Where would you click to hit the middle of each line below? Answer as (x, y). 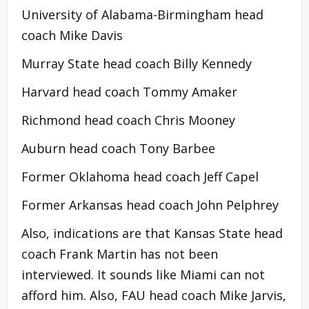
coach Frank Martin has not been (120, 253)
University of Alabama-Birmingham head (142, 14)
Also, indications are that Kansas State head (152, 233)
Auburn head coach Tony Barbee (118, 148)
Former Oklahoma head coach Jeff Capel (140, 176)
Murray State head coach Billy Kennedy (137, 63)
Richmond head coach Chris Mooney (128, 120)
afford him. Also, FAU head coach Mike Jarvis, (154, 295)
